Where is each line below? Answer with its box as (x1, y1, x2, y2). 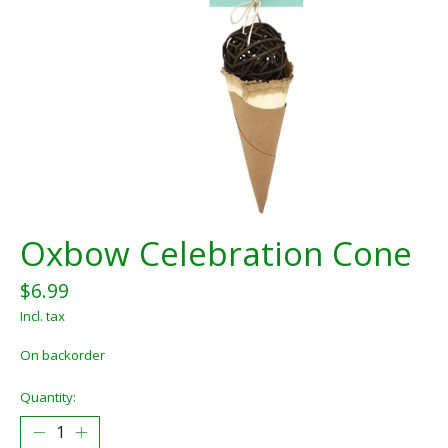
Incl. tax (20, 307, 65, 326)
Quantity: (20, 387, 76, 406)
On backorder (20, 346, 105, 365)
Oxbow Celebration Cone (20, 231, 412, 277)
